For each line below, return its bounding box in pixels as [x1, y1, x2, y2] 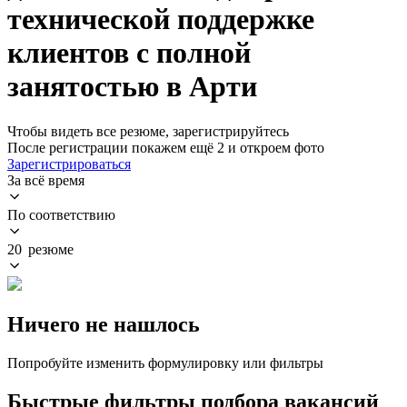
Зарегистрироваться [7, 155, 131, 172]
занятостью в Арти [7, 70, 257, 104]
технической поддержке [7, 3, 314, 36]
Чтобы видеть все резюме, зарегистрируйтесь [7, 123, 289, 139]
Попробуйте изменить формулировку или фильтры [7, 354, 323, 371]
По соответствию [7, 206, 115, 223]
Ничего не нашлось [7, 312, 200, 336]
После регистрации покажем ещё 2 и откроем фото [7, 139, 324, 155]
